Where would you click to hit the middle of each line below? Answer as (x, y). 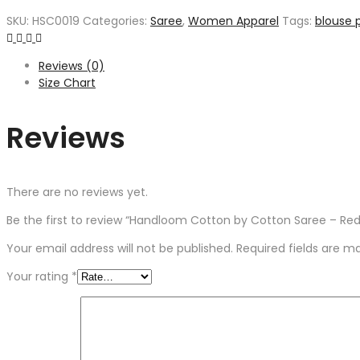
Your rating (39, 277)
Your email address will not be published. (120, 249)
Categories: (117, 21)
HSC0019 (56, 21)
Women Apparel (233, 21)
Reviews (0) (72, 66)
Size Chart (67, 83)
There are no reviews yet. (77, 192)
